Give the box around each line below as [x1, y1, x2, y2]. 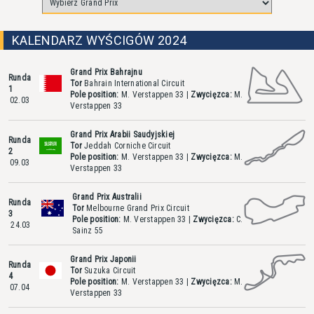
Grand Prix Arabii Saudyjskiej [70, 130, 175, 139]
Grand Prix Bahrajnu [70, 67, 142, 77]
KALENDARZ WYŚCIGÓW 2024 [12, 32, 187, 48]
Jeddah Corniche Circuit [81, 141, 171, 151]
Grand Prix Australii [72, 192, 142, 202]
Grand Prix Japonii [70, 254, 137, 264]
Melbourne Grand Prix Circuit [83, 203, 189, 213]
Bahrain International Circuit [81, 78, 185, 88]
